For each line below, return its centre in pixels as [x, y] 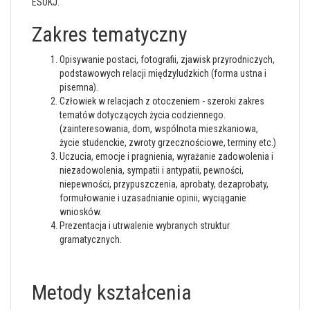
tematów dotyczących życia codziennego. [143, 115]
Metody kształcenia [112, 292]
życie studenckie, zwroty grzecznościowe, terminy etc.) [168, 143]
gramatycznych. [91, 239]
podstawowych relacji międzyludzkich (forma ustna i [163, 73]
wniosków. [81, 212]
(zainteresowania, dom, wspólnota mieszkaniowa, [159, 129]
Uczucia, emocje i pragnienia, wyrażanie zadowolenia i [166, 156]
